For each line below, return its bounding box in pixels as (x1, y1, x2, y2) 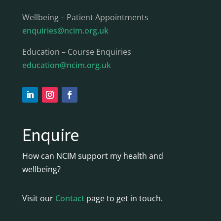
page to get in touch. (84, 193, 165, 204)
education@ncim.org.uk (22, 59, 111, 71)
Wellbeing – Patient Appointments (22, 11, 148, 23)
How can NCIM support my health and (22, 150, 163, 162)
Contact (55, 193, 84, 204)
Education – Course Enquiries (22, 46, 131, 57)
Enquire (22, 123, 79, 147)
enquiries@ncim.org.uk (22, 25, 109, 36)
